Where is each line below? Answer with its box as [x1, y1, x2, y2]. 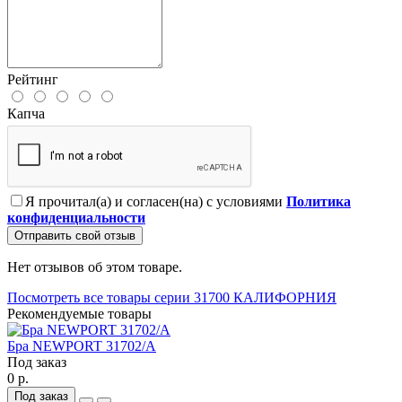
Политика [286, 193, 351, 209]
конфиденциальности [7, 209, 145, 225]
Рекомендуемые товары [7, 305, 152, 321]
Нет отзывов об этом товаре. [7, 258, 182, 275]
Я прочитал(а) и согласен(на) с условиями [25, 193, 286, 209]
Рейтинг [7, 71, 58, 87]
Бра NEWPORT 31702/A [7, 337, 156, 354]
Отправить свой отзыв [14, 228, 135, 242]
